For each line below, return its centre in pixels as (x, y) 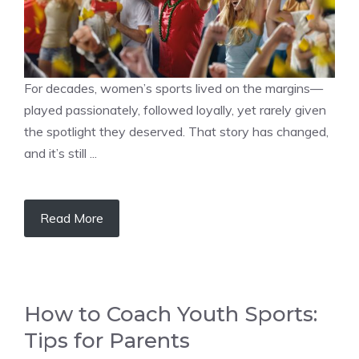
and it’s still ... (61, 153)
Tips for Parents (107, 341)
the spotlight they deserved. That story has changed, (176, 131)
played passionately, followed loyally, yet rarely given (175, 110)
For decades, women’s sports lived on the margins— (173, 88)
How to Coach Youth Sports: (171, 314)
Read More (72, 218)
